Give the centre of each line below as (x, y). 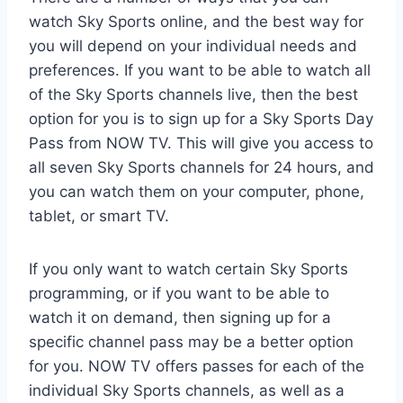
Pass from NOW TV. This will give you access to (201, 143)
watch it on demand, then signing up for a (180, 318)
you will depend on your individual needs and (193, 46)
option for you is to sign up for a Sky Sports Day (201, 119)
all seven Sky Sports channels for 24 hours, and (201, 168)
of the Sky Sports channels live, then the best (193, 95)
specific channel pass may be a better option (191, 342)
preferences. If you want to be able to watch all (200, 71)
